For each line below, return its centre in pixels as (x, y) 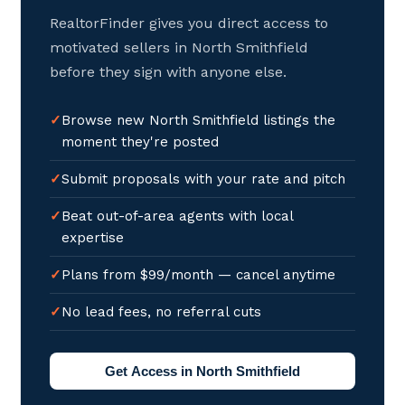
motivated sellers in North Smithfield (179, 47)
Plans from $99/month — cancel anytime (199, 275)
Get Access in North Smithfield (202, 371)
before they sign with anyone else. (169, 72)
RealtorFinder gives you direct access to (189, 23)
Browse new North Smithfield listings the (199, 120)
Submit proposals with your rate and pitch (204, 179)
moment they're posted (141, 142)
